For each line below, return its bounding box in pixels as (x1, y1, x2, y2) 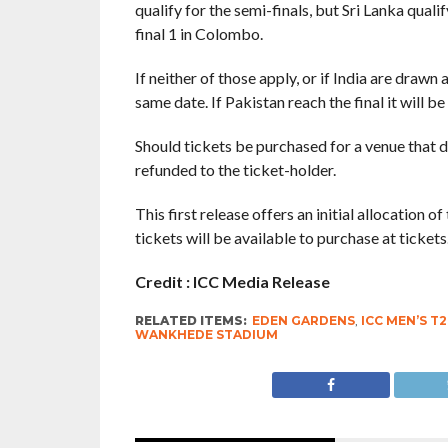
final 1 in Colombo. (134, 24, 263, 43)
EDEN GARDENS (251, 313, 355, 328)
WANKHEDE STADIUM (134, 327, 278, 342)
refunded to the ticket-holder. (134, 160, 336, 179)
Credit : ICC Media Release (134, 272, 330, 291)
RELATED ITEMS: (134, 313, 247, 328)
